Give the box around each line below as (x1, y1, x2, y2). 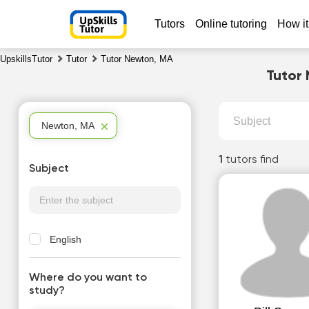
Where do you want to (28, 272, 147, 283)
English (49, 234, 81, 245)
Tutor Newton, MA (101, 54, 173, 64)
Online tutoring (195, 18, 267, 30)
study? (28, 286, 65, 297)
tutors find (225, 154, 279, 166)
